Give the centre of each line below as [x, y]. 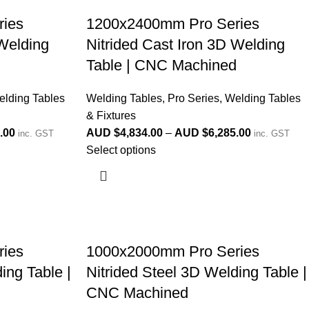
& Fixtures [111, 116]
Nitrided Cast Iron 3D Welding [186, 44]
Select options [121, 150]
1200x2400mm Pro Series [173, 24]
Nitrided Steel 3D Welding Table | [197, 272]
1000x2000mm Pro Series [173, 251]
